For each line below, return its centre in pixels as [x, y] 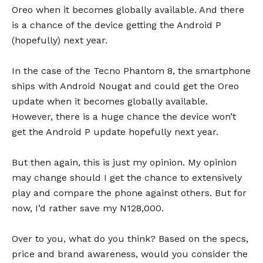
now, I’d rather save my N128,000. [88, 208]
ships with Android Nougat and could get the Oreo [125, 86]
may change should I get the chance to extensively [127, 178]
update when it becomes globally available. [110, 101]
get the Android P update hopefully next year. [115, 132]
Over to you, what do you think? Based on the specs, [130, 239]
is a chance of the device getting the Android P [117, 25]
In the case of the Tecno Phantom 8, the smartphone [131, 71]
